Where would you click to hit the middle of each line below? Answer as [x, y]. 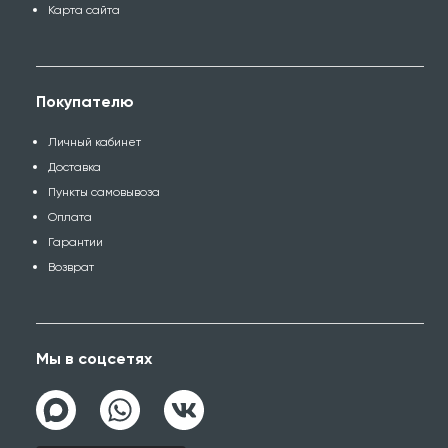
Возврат [71, 267]
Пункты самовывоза [104, 192]
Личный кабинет [94, 142]
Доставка [74, 167]
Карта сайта [84, 10]
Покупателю [85, 101]
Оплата [70, 217]
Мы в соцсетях [94, 358]
